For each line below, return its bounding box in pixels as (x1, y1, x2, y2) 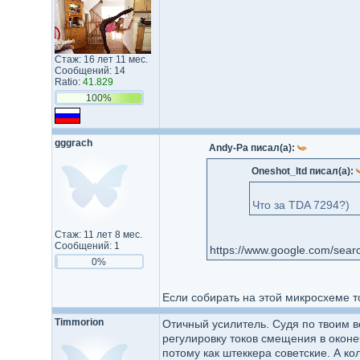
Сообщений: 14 (54, 65, 125, 76)
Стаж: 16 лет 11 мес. (54, 54, 148, 65)
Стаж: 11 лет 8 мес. (54, 229, 142, 240)
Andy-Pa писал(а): (208, 142, 297, 153)
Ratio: (54, 76, 83, 88)
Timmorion (54, 317, 104, 328)
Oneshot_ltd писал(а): (251, 166, 356, 177)
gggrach (54, 137, 92, 149)
